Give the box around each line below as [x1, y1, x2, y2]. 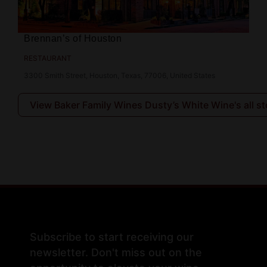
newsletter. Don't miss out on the [30, 246, 202, 259]
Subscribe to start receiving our [30, 231, 194, 244]
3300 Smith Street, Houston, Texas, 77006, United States [24, 70, 215, 80]
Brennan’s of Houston [24, 33, 122, 44]
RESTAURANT [24, 53, 72, 63]
